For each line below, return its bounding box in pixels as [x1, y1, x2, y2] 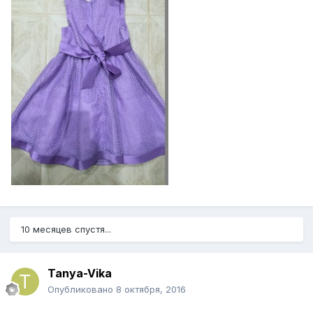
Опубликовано [48, 284, 116, 296]
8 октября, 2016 [116, 284, 186, 296]
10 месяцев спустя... [21, 224, 111, 235]
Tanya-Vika [48, 266, 112, 281]
